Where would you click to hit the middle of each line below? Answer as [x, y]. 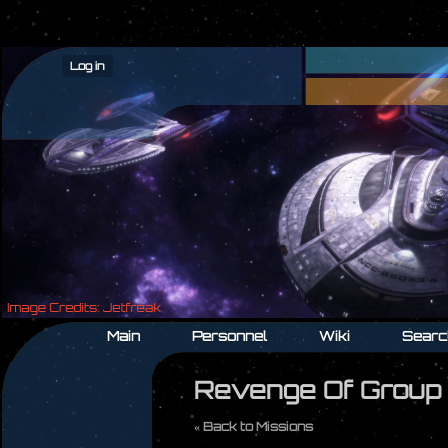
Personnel [229, 336]
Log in [87, 66]
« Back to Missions [253, 426]
